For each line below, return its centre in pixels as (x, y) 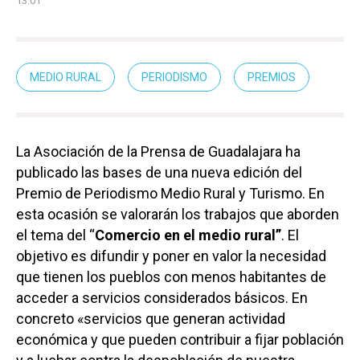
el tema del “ (55, 235)
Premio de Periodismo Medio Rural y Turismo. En (170, 193)
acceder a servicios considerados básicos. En (162, 297)
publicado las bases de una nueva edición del (159, 172)
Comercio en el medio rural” (188, 235)
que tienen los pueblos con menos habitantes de (171, 276)
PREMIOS (272, 77)
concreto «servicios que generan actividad (151, 318)
